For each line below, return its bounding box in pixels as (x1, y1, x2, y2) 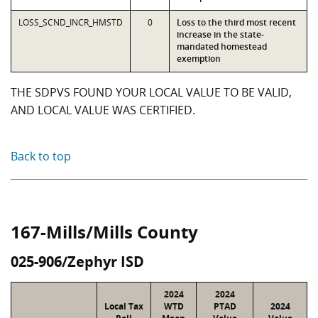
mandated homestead (177, 40, 267, 53)
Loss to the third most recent (177, 16, 296, 28)
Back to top (11, 148, 71, 164)
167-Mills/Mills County (11, 220, 198, 243)
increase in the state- (177, 28, 264, 40)
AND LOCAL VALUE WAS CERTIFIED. (11, 102, 195, 118)
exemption (177, 53, 221, 65)
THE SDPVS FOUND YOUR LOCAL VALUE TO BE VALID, (11, 84, 292, 100)
